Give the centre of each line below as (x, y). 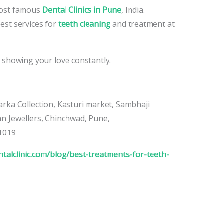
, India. (133, 10)
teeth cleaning (84, 24)
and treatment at (142, 24)
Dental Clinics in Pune (81, 10)
